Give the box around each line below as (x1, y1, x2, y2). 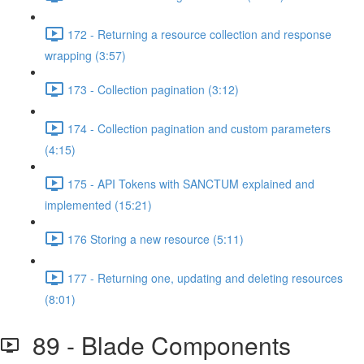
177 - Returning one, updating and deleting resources (67, 269, 343, 286)
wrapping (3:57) (45, 47, 126, 63)
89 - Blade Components (19, 327, 291, 362)
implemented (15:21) (45, 197, 152, 213)
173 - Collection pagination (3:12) (67, 80, 239, 97)
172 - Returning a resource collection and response (67, 25, 331, 42)
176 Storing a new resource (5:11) (67, 230, 244, 247)
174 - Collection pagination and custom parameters (67, 119, 331, 136)
